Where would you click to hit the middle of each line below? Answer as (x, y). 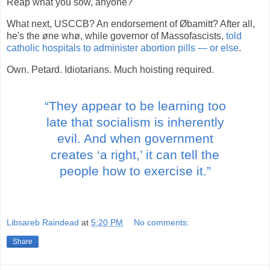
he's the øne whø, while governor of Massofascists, (116, 36)
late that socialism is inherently (135, 122)
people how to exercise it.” (135, 171)
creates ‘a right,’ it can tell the (135, 154)
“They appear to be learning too (135, 105)
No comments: (162, 223)
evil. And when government (135, 138)
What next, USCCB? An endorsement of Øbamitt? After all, (131, 24)
